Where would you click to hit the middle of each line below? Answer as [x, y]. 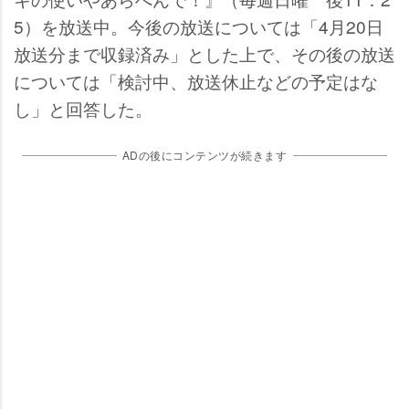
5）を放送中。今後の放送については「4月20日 [199, 26]
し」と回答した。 [83, 108]
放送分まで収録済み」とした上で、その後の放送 [204, 53]
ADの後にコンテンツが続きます [204, 155]
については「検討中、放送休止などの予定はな [196, 81]
